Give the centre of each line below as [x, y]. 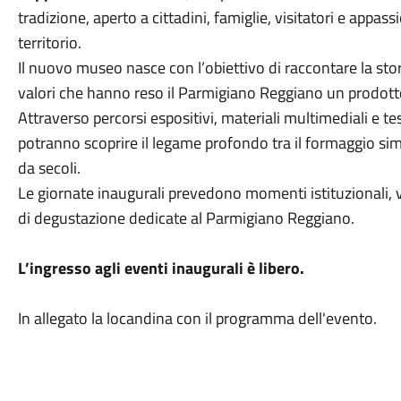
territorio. [49, 43]
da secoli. [49, 168]
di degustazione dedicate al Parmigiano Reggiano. [186, 218]
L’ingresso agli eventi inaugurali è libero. [161, 268]
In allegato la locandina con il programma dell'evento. [197, 318]
